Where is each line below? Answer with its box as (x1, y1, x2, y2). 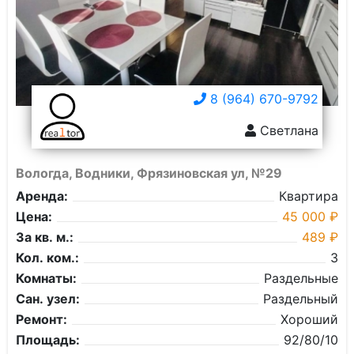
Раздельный (263, 291, 338, 307)
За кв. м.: (16, 229, 73, 245)
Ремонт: (16, 311, 67, 327)
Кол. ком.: (16, 250, 79, 265)
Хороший (281, 311, 338, 327)
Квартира (279, 188, 338, 204)
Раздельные (264, 270, 338, 286)
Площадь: (16, 332, 80, 348)
